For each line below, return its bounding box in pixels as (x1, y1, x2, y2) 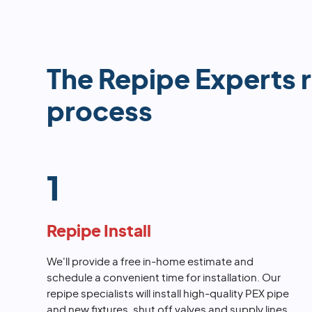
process (47, 99, 153, 127)
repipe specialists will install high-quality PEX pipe (47, 289, 290, 300)
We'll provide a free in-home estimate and (47, 257, 254, 268)
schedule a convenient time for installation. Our (47, 273, 281, 284)
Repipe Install (47, 224, 152, 240)
